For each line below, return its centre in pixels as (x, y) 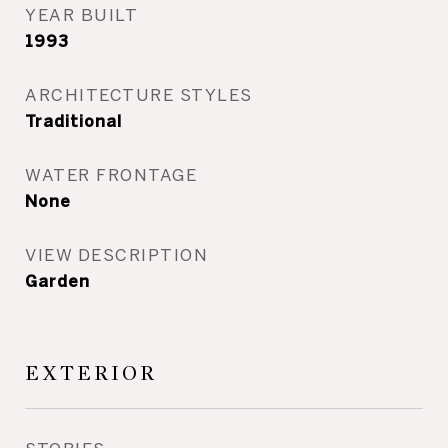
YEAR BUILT (81, 14)
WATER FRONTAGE (111, 174)
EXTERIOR (91, 373)
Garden (57, 281)
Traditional (73, 121)
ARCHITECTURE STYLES (139, 94)
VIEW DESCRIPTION (116, 254)
